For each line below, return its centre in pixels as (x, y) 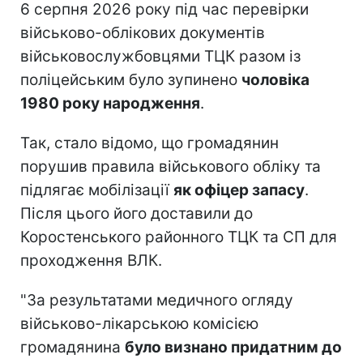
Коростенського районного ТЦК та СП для (179, 237)
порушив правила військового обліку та (171, 166)
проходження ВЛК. (91, 260)
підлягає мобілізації (97, 190)
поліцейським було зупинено (131, 79)
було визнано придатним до (233, 347)
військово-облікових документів (143, 32)
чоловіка (275, 79)
